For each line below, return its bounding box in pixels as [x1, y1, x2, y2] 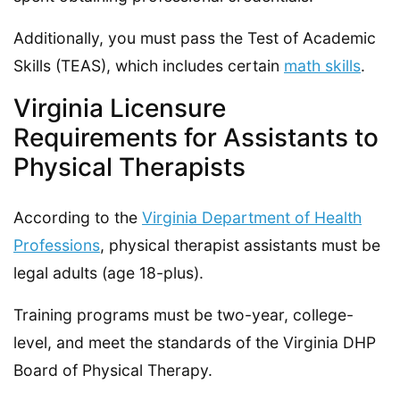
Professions [13, 235, 100, 254]
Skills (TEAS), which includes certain [13, 55, 284, 75]
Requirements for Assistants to [13, 121, 379, 153]
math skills [284, 55, 361, 75]
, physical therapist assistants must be [100, 235, 380, 254]
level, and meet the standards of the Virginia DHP [13, 332, 376, 352]
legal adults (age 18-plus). [13, 262, 204, 282]
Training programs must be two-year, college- [13, 304, 354, 324]
